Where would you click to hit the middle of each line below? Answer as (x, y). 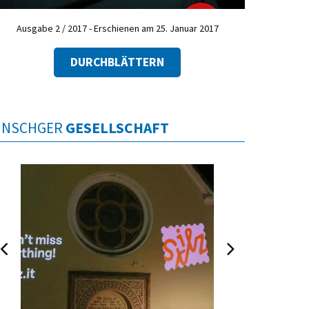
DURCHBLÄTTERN (117, 62)
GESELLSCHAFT (117, 128)
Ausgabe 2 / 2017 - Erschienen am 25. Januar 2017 (117, 29)
